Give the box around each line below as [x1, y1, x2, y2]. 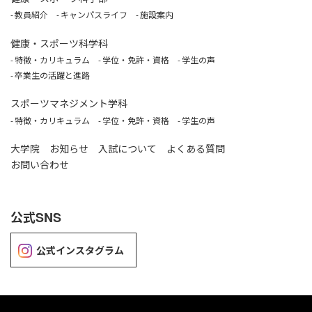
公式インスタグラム [36, 242, 125, 257]
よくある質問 [166, 141, 225, 156]
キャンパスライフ [61, 8, 127, 21]
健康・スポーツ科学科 [10, 36, 108, 50]
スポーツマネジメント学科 [10, 96, 127, 111]
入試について [98, 141, 157, 156]
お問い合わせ [10, 157, 69, 172]
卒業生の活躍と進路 [15, 68, 90, 81]
